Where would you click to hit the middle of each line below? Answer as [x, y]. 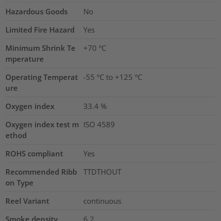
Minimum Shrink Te [41, 48]
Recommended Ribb [41, 172]
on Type [20, 183]
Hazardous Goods [37, 12]
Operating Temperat [42, 77]
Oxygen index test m [42, 125]
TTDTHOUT [102, 172]
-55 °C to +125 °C [112, 77]
